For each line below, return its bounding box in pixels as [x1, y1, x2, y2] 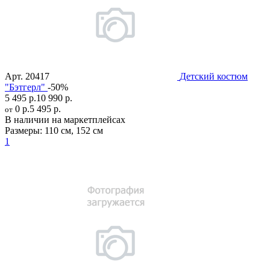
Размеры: [5, 125, 42, 136]
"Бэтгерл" [5, 81, 45, 92]
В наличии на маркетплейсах [5, 114, 125, 125]
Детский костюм [180, 71, 248, 81]
